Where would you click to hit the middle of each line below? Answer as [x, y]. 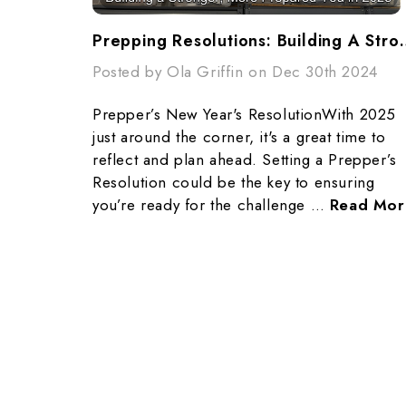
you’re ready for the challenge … [211, 204]
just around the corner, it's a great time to [239, 136]
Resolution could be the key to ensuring [234, 182]
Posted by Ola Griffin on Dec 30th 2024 [235, 71]
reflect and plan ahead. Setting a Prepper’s [245, 159]
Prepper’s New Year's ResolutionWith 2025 [245, 114]
